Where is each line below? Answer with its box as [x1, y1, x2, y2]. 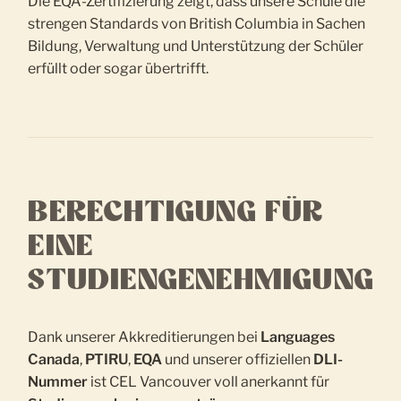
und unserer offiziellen [162, 351, 314, 369]
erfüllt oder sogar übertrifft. [28, 60, 209, 78]
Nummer [28, 373, 89, 391]
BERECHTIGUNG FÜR [28, 198, 324, 227]
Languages [260, 328, 336, 346]
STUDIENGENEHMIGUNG [28, 266, 374, 295]
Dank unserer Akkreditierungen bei [28, 328, 261, 346]
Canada [28, 351, 81, 369]
